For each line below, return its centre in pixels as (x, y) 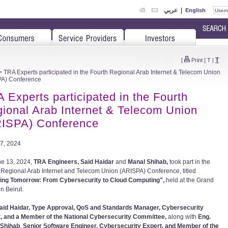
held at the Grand (190, 180)
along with (181, 217)
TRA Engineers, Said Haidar (75, 162)
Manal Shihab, (148, 162)
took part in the (190, 162)
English (195, 10)
